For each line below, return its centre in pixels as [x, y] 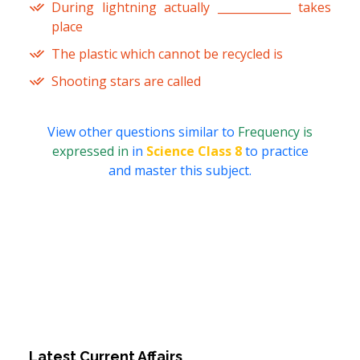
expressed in [92, 151]
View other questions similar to [143, 132]
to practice [275, 151]
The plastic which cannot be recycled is [167, 54]
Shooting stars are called [126, 82]
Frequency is [275, 132]
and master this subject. [180, 171]
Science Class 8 [194, 151]
